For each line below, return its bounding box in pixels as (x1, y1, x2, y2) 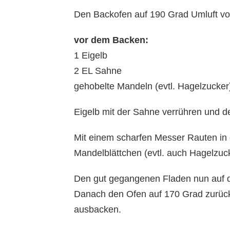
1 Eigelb (74, 50, 107, 61)
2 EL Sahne (74, 66, 122, 76)
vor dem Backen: (74, 35, 148, 46)
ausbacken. (74, 204, 121, 215)
